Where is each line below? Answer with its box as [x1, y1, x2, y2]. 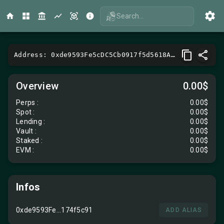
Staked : [16, 136, 42, 144]
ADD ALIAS [165, 206, 202, 213]
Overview [16, 80, 58, 92]
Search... [116, 11, 143, 20]
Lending [16, 117, 43, 125]
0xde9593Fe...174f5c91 [16, 205, 93, 214]
